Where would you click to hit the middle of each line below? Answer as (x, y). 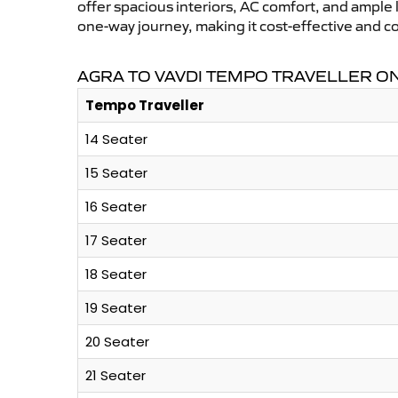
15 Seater (116, 173)
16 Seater (116, 207)
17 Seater (116, 241)
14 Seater (116, 139)
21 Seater (115, 376)
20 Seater (117, 342)
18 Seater (116, 275)
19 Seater (116, 308)
